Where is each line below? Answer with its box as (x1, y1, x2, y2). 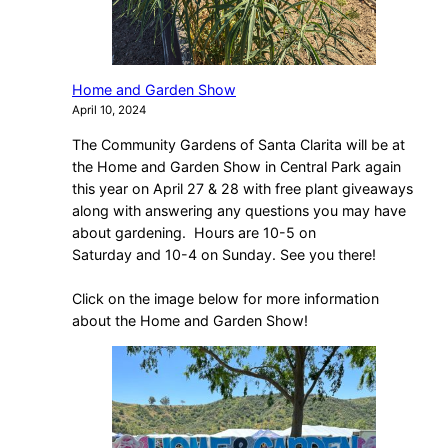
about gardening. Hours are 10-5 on (72, 223, 316, 241)
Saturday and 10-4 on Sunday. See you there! (72, 245, 376, 263)
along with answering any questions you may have (72, 201, 406, 219)
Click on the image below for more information (72, 289, 379, 307)
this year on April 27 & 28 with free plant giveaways (72, 179, 413, 197)
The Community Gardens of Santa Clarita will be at (72, 135, 405, 153)
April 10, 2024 (72, 103, 146, 118)
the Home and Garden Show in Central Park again (72, 157, 401, 175)
